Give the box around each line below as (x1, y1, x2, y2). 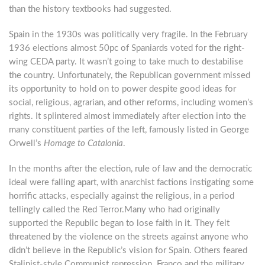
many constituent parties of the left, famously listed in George (9, 125, 249, 134)
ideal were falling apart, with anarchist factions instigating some (9, 178, 254, 187)
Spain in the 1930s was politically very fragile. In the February (9, 30, 248, 39)
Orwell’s (9, 139, 44, 148)
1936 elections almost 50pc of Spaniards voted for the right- (9, 44, 245, 53)
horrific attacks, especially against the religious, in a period (9, 192, 234, 201)
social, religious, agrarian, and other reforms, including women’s (9, 98, 253, 107)
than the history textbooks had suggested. (9, 5, 172, 14)
